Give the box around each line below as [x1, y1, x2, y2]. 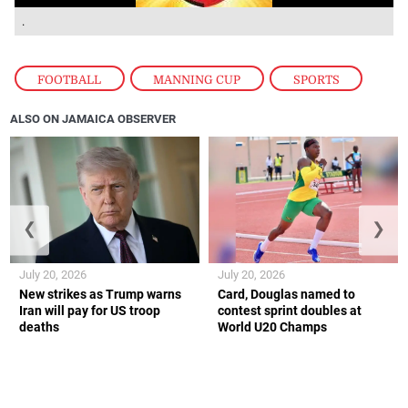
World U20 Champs [218, 319, 327, 334]
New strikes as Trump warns [19, 286, 182, 301]
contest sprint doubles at [218, 302, 362, 318]
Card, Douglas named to [218, 286, 355, 301]
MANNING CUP [153, 73, 241, 87]
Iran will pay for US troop [19, 302, 161, 318]
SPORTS [292, 73, 340, 87]
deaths [19, 319, 60, 334]
